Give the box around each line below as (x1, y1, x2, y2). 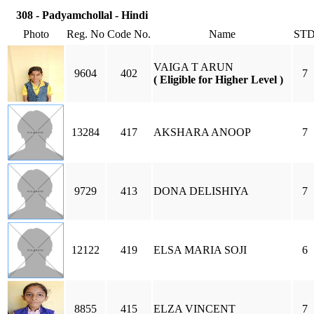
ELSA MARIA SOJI (153, 244, 247, 256)
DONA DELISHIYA (153, 185, 249, 197)
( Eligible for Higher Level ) (153, 74, 283, 86)
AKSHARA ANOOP (153, 126, 251, 138)
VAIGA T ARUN (153, 61, 233, 73)
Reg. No (67, 28, 104, 40)
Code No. (107, 28, 151, 40)
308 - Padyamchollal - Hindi (16, 9, 148, 21)
